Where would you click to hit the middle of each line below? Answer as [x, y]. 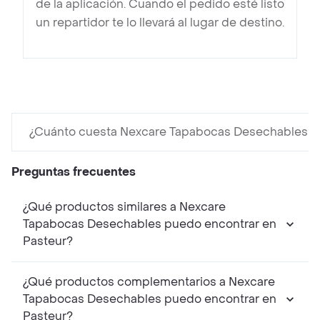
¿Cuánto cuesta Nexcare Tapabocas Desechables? [172, 132]
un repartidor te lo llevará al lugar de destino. [160, 23]
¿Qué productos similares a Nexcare [124, 207]
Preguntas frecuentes [74, 172]
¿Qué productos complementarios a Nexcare [149, 282]
